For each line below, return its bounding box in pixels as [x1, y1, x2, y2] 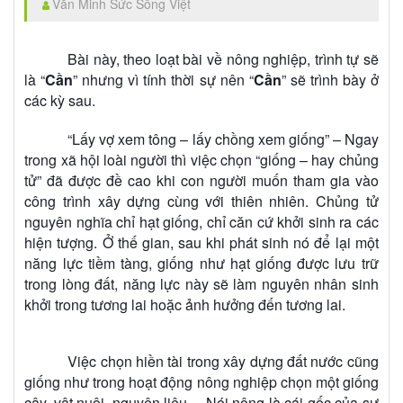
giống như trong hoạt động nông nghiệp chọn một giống [24, 372, 379, 393]
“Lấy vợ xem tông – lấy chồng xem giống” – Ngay [67, 129, 379, 150]
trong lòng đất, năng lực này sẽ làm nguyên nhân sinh [24, 273, 379, 295]
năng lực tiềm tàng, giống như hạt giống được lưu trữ [24, 253, 379, 274]
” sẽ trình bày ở [281, 69, 379, 91]
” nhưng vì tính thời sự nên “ [73, 69, 254, 91]
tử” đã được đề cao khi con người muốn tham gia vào [24, 170, 379, 192]
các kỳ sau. [24, 90, 96, 112]
